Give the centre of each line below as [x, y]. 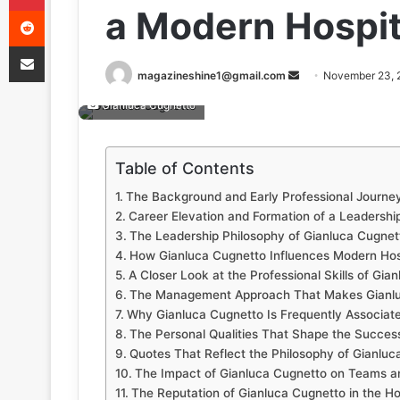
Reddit [62, 10]
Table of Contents [185, 169]
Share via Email [58, 46]
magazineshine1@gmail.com [212, 75]
